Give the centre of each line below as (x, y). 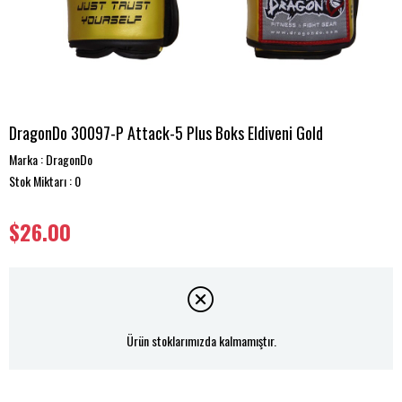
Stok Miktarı (38, 181)
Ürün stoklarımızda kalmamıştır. (201, 341)
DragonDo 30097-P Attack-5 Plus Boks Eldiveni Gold (166, 133)
